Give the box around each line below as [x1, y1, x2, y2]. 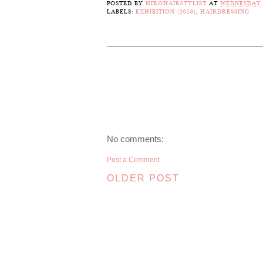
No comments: [107, 134, 164, 144]
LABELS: [107, 8, 136, 15]
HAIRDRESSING [200, 8, 250, 15]
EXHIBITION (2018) [136, 8, 196, 15]
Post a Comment [107, 156, 160, 164]
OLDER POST [107, 173, 180, 183]
